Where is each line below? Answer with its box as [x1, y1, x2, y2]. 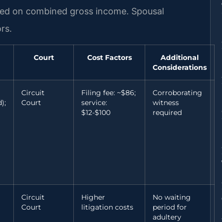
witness [153, 98, 179, 107]
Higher [81, 193, 105, 201]
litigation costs [81, 203, 133, 211]
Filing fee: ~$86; [81, 88, 136, 97]
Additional [161, 53, 199, 61]
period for [153, 203, 187, 211]
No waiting [153, 193, 191, 201]
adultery [153, 213, 181, 221]
